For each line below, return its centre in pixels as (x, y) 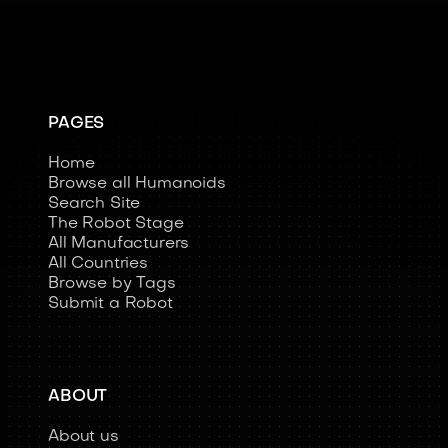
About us (83, 437)
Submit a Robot (110, 304)
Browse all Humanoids (137, 184)
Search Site (94, 204)
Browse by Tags (112, 284)
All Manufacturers (119, 244)
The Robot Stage (116, 224)
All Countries (98, 264)
